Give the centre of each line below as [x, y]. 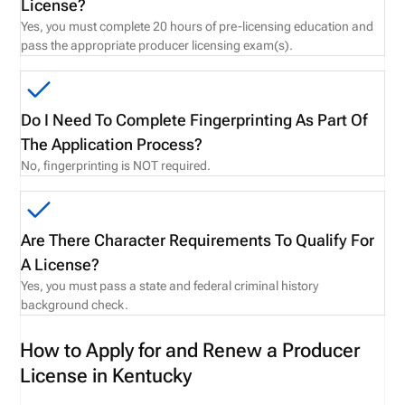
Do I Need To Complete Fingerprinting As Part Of [194, 120]
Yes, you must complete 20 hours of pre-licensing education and [198, 26]
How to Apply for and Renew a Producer [190, 350]
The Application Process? [112, 144]
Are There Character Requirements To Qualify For [198, 240]
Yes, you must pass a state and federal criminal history [170, 286]
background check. [75, 305]
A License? [61, 264]
